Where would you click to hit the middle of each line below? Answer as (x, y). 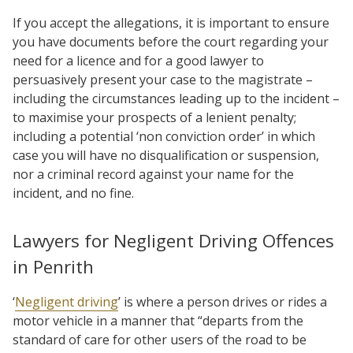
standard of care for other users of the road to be (160, 340)
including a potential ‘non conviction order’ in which (164, 136)
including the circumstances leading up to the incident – (176, 98)
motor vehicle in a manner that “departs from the (158, 321)
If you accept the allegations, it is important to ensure (171, 23)
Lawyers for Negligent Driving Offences (173, 241)
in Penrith (53, 267)
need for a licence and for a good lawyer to (138, 61)
